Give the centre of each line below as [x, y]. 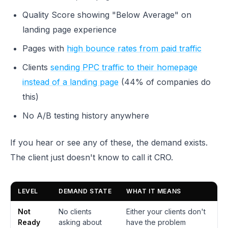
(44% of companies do [165, 82]
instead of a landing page [70, 82]
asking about [80, 222]
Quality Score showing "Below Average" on [107, 15]
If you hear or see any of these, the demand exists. [109, 142]
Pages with [45, 48]
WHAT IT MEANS [154, 191]
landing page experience [69, 30]
